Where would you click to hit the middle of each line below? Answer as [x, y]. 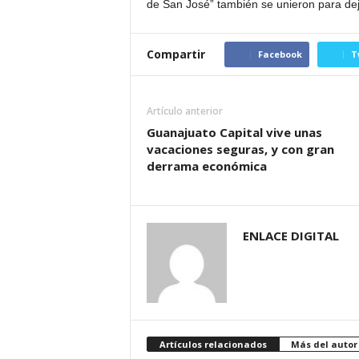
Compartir [175, 54]
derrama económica [206, 166]
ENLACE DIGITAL [290, 236]
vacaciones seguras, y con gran [240, 149]
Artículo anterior [184, 111]
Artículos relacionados [213, 344]
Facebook [280, 54]
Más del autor [324, 344]
